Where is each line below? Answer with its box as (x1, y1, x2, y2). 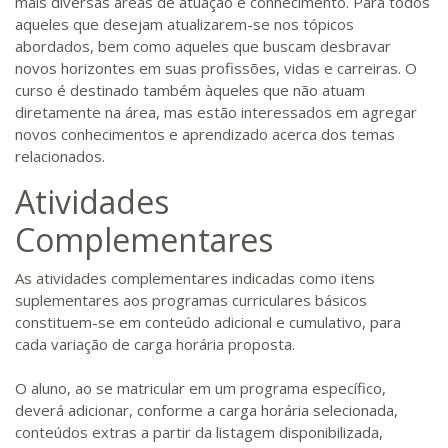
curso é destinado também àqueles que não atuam (15, 80, 365, 100)
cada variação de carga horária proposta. (15, 334, 295, 354)
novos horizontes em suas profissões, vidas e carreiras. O (15, 58, 417, 78)
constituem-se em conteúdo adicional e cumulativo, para (15, 312, 401, 332)
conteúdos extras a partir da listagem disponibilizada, (15, 422, 383, 442)
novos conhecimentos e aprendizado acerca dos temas (15, 124, 395, 144)
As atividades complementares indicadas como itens (15, 268, 375, 288)
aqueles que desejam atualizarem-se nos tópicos (15, 14, 354, 34)
